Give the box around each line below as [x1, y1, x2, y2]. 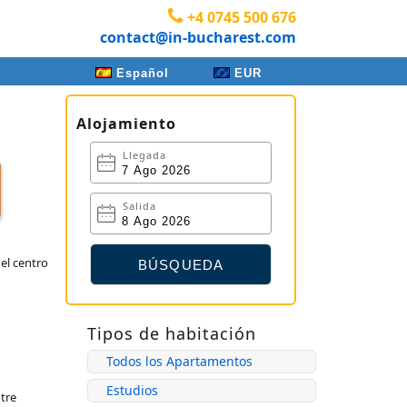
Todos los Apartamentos [106, 352, 253, 370]
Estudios [106, 382, 158, 399]
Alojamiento [76, 114, 176, 134]
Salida [123, 199, 156, 213]
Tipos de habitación [87, 323, 256, 344]
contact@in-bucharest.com [100, 27, 296, 47]
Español [115, 65, 169, 80]
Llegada [123, 148, 166, 162]
